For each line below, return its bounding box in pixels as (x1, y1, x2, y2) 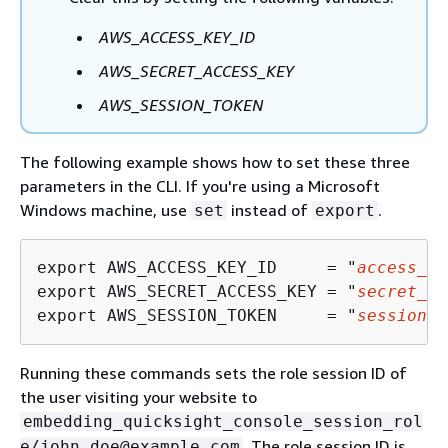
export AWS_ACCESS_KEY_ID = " (37, 258, 357, 277)
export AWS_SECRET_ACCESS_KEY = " (37, 282, 357, 301)
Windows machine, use (20, 200, 191, 220)
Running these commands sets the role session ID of (20, 363, 407, 383)
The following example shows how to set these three (20, 152, 410, 172)
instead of (227, 200, 312, 220)
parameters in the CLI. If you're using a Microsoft (20, 176, 380, 196)
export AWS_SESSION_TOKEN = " (37, 306, 357, 325)
